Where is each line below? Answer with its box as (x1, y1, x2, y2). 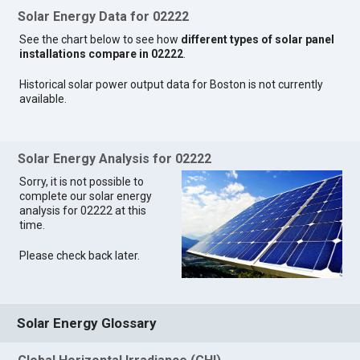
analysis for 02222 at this (19, 204, 147, 218)
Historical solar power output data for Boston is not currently (19, 77, 324, 91)
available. (19, 92, 67, 105)
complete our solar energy (19, 190, 153, 203)
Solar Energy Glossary (17, 314, 157, 331)
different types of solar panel (181, 32, 335, 46)
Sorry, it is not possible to (19, 175, 145, 189)
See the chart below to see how (19, 32, 182, 46)
